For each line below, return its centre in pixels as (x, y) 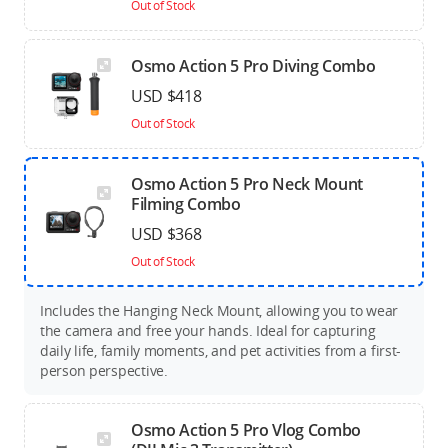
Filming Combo (186, 204)
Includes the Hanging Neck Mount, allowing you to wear (219, 310)
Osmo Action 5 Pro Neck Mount (247, 184)
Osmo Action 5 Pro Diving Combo (253, 66)
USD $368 (166, 234)
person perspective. (104, 370)
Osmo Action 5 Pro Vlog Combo (246, 430)
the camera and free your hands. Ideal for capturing (208, 330)
